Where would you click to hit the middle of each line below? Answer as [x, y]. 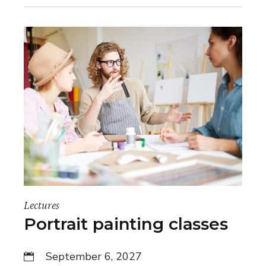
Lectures [42, 205]
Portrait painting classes [126, 224]
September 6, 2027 [94, 257]
